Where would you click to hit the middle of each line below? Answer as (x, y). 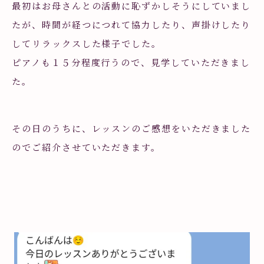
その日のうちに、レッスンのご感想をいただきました (132, 128)
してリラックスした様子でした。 (87, 43)
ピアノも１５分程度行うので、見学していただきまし (131, 62)
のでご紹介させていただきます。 (86, 147)
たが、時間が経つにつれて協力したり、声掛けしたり (132, 24)
